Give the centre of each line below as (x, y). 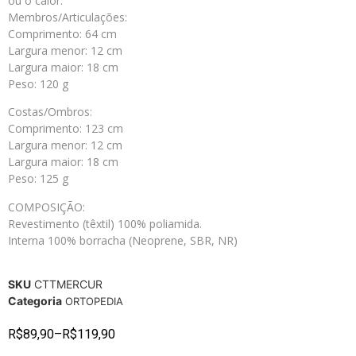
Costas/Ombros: (50, 112)
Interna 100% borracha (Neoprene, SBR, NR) (123, 240)
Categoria (35, 301)
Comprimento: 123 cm (66, 129)
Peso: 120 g (38, 84)
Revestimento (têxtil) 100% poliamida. (105, 223)
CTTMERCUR (68, 284)
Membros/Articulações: (68, 17)
